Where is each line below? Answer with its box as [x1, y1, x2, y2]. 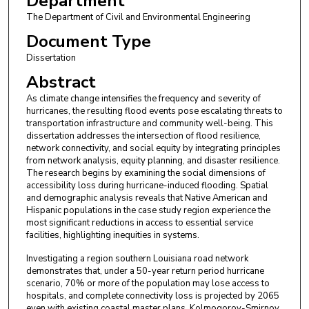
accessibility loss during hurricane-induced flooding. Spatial [26, 179, 268, 192]
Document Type [26, 30, 151, 52]
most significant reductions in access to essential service [26, 216, 253, 229]
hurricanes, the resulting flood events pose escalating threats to [26, 104, 283, 117]
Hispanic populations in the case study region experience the [26, 203, 270, 217]
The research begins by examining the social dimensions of [26, 166, 266, 179]
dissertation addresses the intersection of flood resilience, [26, 129, 261, 142]
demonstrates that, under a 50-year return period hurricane [26, 265, 264, 278]
